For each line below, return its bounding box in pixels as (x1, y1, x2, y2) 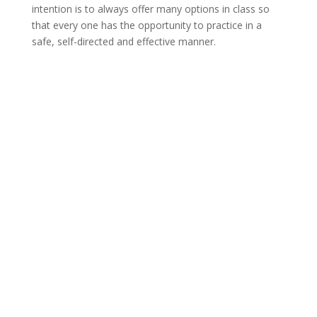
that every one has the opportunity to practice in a (31, 18, 262, 32)
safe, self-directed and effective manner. (31, 34, 216, 48)
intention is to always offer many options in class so (31, 1, 270, 16)
